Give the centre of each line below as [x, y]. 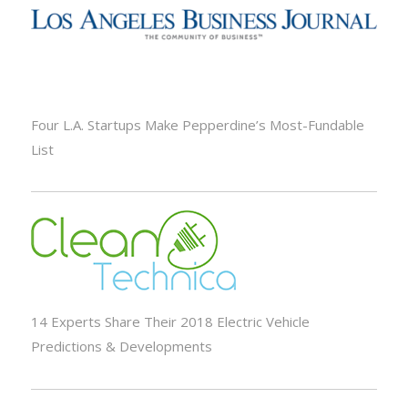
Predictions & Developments [121, 347]
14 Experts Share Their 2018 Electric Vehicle [170, 322]
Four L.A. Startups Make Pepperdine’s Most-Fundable [197, 124]
